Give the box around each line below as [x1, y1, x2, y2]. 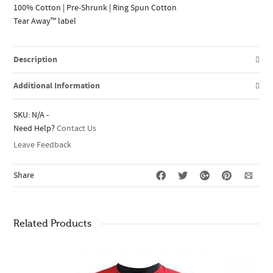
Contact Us [57, 122, 97, 134]
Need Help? [13, 122, 57, 134]
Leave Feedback [13, 139, 72, 151]
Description [13, 53, 58, 66]
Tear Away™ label [13, 15, 77, 27]
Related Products [13, 218, 92, 229]
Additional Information [13, 79, 101, 92]
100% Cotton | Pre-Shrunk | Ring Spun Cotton [13, 2, 177, 13]
